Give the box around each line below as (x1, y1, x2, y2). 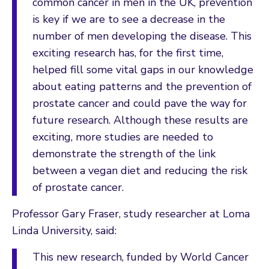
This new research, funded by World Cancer (32, 249, 249, 264)
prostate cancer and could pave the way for (32, 95, 247, 110)
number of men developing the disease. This (32, 28, 252, 43)
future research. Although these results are (32, 112, 248, 127)
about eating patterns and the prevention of (32, 79, 252, 94)
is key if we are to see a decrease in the (32, 11, 225, 26)
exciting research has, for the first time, (32, 45, 223, 60)
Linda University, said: (12, 223, 116, 238)
